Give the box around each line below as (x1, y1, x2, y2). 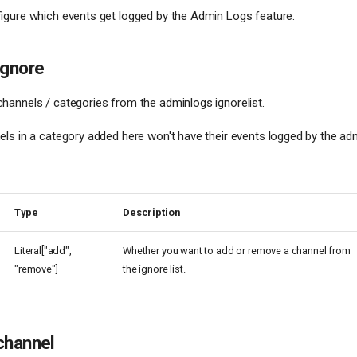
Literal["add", (14, 245, 72, 257)
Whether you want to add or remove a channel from (123, 245, 351, 257)
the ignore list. (123, 263, 186, 276)
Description (123, 206, 180, 219)
